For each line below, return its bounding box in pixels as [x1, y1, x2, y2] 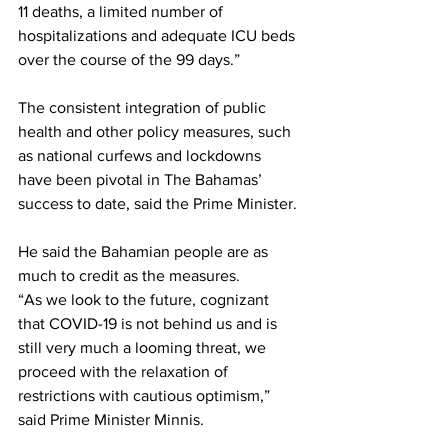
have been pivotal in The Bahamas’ [18, 171, 266, 189]
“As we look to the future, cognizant [18, 291, 273, 309]
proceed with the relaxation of [18, 363, 232, 381]
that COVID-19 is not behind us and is [18, 315, 281, 333]
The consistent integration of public [18, 99, 270, 117]
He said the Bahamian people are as [18, 243, 272, 261]
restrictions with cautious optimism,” [18, 387, 274, 405]
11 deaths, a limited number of [18, 3, 227, 21]
